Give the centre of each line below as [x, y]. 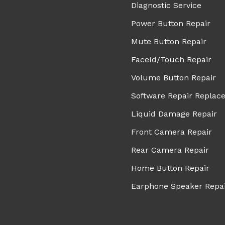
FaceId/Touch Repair [171, 60]
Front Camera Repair [172, 132]
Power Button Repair [171, 23]
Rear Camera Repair [170, 150]
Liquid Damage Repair [174, 114]
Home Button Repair [170, 168]
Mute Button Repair [169, 41]
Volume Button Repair [174, 78]
